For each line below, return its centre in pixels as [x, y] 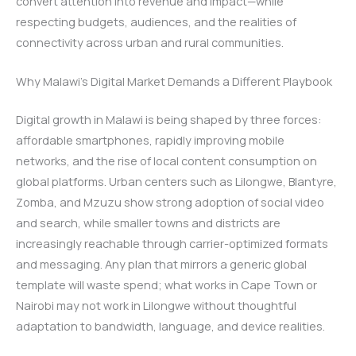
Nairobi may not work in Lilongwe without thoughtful [156, 305]
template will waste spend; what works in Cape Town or [166, 284]
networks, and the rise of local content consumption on [166, 160]
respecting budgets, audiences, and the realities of [156, 21]
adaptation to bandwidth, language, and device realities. [170, 325]
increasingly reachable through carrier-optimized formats [172, 243]
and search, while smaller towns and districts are [148, 222]
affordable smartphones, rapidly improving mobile [150, 139]
